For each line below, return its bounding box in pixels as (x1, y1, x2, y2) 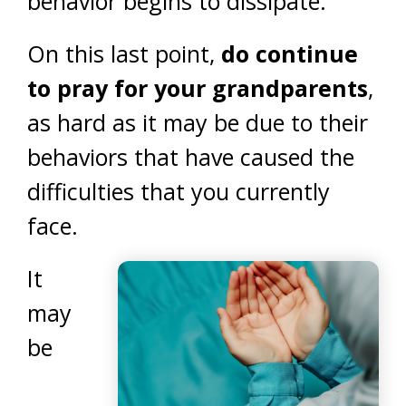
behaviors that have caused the (27, 141, 354, 172)
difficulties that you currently (27, 176, 330, 207)
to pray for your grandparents (27, 72, 368, 103)
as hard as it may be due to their (27, 107, 368, 138)
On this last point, (27, 38, 221, 69)
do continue (221, 38, 358, 69)
